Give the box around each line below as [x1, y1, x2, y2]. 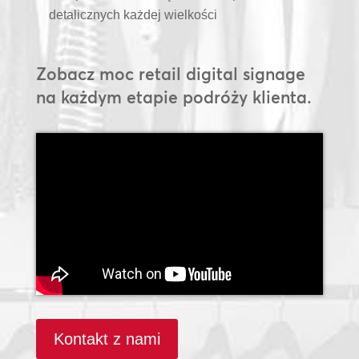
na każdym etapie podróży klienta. [35, 87, 312, 107]
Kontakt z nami [53, 329, 160, 348]
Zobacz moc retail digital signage [35, 63, 305, 84]
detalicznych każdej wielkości [48, 8, 217, 22]
